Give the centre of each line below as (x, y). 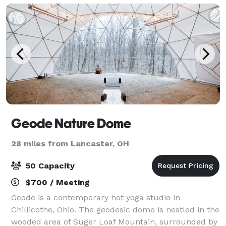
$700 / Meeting (56, 182)
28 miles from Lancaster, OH (70, 143)
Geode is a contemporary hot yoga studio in (96, 197)
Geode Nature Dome (71, 123)
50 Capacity (49, 165)
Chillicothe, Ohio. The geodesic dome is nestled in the (115, 209)
